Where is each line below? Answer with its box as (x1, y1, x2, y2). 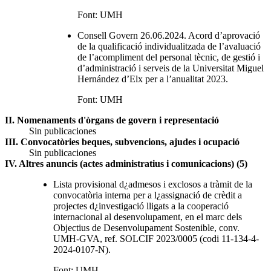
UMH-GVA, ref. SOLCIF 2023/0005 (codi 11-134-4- (53, 233, 259, 244)
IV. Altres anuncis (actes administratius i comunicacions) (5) (5, 158, 247, 169)
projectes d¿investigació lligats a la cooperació (53, 200, 229, 211)
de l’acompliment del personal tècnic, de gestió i (77, 51, 260, 62)
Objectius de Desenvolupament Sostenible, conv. (53, 222, 240, 233)
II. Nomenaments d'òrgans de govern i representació (5, 114, 219, 125)
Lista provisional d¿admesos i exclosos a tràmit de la (53, 178, 252, 189)
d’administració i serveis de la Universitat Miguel (77, 62, 264, 73)
